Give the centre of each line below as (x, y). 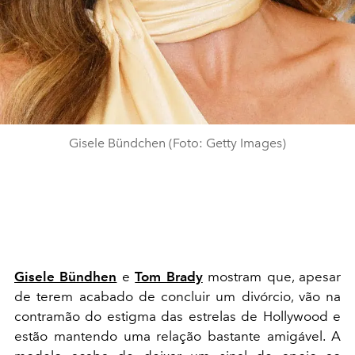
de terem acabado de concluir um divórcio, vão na (177, 296)
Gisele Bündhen (66, 276)
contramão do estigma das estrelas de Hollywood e (177, 316)
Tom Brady (169, 276)
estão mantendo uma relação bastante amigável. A (177, 336)
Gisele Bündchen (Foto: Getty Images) (177, 143)
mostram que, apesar (272, 276)
